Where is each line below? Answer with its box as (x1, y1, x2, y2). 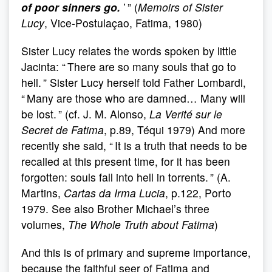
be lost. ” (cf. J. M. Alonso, (21, 106, 149, 121)
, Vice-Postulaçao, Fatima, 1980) (44, 15, 202, 30)
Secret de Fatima (21, 122, 104, 137)
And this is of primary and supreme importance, (21, 245, 251, 260)
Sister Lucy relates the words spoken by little (21, 43, 237, 58)
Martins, (21, 185, 64, 200)
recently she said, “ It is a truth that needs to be (21, 138, 247, 153)
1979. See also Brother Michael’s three (21, 201, 209, 216)
